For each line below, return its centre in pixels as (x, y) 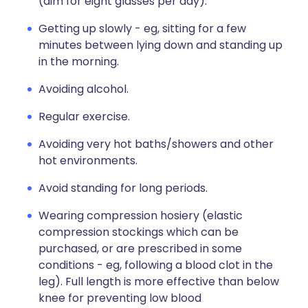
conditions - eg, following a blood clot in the (156, 265)
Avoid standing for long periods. (123, 188)
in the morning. (79, 62)
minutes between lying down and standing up (161, 45)
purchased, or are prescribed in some (140, 249)
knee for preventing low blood (120, 298)
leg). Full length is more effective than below (159, 282)
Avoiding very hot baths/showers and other (156, 144)
